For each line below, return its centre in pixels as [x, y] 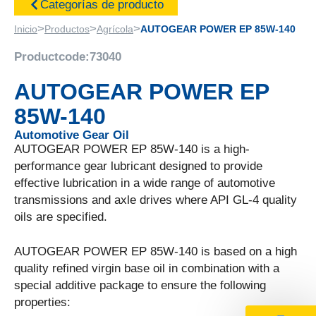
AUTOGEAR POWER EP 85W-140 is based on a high [156, 252]
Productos [67, 29]
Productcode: [52, 57]
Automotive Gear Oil [72, 135]
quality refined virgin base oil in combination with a [147, 269]
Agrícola [115, 29]
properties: [42, 303]
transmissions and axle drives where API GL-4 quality [156, 200]
